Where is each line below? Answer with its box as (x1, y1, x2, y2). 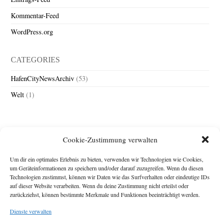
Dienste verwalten (10, 207, 52, 215)
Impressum (179, 181, 209, 189)
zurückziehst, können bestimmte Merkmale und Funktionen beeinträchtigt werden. (10, 190, 200, 198)
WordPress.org (11, 27, 54, 37)
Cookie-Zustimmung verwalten (62, 134, 158, 144)
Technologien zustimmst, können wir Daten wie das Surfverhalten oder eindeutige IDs (10, 172, 210, 181)
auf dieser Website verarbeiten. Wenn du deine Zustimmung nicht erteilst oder (10, 181, 189, 190)
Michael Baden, (166, 190, 209, 198)
